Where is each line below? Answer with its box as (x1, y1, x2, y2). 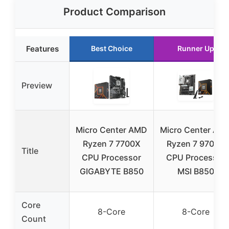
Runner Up (177, 44, 214, 53)
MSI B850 (177, 166, 214, 177)
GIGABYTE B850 (79, 166, 144, 177)
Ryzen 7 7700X (82, 139, 141, 149)
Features (26, 44, 59, 54)
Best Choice (90, 44, 132, 53)
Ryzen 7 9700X (167, 139, 225, 149)
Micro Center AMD (76, 125, 147, 135)
